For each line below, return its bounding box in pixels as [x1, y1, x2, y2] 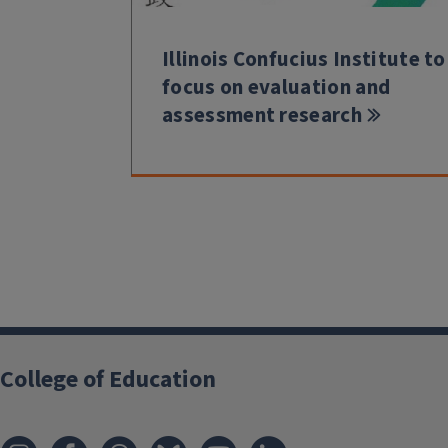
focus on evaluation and [162, 72, 391, 103]
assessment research [162, 100, 362, 131]
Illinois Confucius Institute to [162, 44, 446, 75]
